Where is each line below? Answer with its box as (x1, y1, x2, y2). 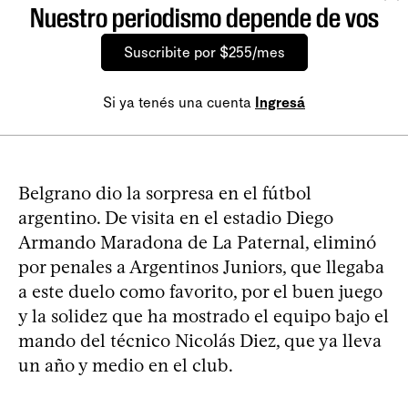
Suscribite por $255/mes (123, 43, 285, 61)
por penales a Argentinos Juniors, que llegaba (18, 255, 384, 278)
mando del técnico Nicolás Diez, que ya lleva (18, 329, 382, 352)
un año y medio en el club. (18, 353, 233, 376)
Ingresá (255, 93, 305, 111)
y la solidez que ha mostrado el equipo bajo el (18, 304, 389, 327)
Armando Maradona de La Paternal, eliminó (18, 230, 376, 253)
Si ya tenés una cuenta (103, 93, 255, 111)
